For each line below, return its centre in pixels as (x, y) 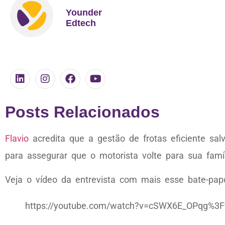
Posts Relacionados (82, 112)
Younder (84, 12)
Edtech (81, 23)
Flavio (17, 138)
